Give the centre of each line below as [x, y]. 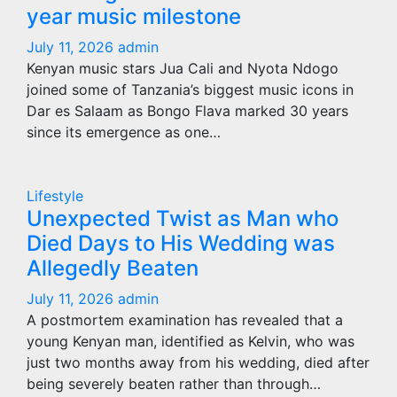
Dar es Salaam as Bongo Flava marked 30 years [187, 111]
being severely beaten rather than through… [174, 384]
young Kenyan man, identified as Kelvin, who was [191, 341]
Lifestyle [55, 196]
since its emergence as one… [124, 132]
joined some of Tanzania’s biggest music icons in [190, 90]
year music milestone [134, 16]
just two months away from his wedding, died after [198, 362]
